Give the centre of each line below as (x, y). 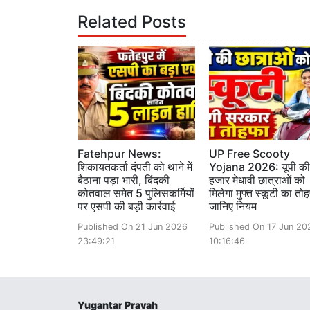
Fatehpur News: (119, 154)
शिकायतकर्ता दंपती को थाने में (135, 167)
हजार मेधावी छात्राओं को (257, 180)
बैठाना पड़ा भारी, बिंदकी (124, 180)
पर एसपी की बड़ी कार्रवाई (126, 207)
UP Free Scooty (249, 154)
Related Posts (132, 22)
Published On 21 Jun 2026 (133, 227)
